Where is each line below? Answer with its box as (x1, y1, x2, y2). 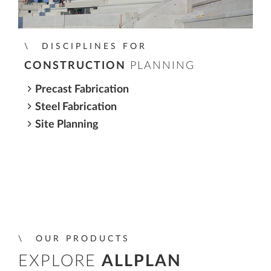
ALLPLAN (102, 253, 181, 269)
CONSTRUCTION (24, 60, 126, 71)
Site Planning (34, 119, 99, 129)
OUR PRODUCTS (35, 233, 130, 243)
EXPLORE (18, 253, 102, 269)
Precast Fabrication (34, 83, 129, 94)
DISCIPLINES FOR (41, 41, 147, 51)
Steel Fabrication (34, 101, 117, 112)
